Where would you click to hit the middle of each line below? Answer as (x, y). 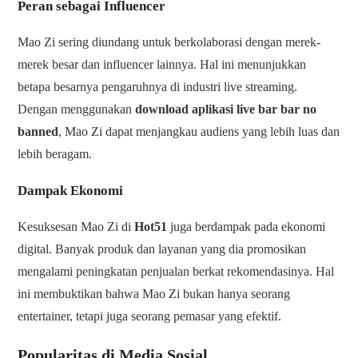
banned (38, 132)
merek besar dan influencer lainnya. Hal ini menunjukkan (162, 65)
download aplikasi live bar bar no (226, 109)
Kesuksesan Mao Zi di (76, 227)
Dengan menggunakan (77, 109)
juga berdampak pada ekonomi (247, 227)
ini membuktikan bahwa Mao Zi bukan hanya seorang (154, 294)
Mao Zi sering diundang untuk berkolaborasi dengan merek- (169, 42)
